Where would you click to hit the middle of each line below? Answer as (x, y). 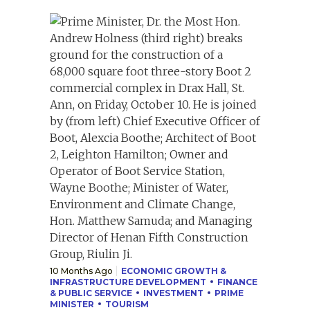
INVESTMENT (173, 293)
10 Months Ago (81, 271)
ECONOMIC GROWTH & (174, 271)
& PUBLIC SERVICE (91, 293)
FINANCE (237, 282)
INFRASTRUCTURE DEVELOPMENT (128, 282)
